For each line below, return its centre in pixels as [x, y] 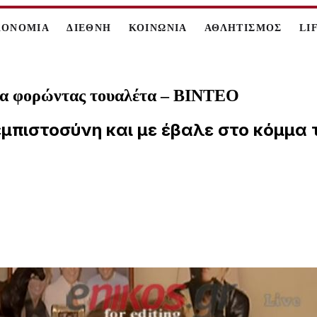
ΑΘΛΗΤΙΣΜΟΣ [243, 28]
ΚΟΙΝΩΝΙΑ [158, 28]
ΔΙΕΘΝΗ [89, 28]
